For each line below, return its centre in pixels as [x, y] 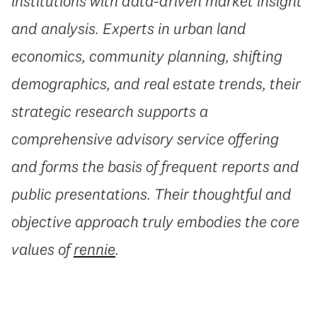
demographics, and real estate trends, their [156, 83]
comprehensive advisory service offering [145, 138]
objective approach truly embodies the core [155, 221]
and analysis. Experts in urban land [129, 28]
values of [42, 249]
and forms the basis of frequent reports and [155, 166]
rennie [94, 249]
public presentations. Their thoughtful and [151, 194]
